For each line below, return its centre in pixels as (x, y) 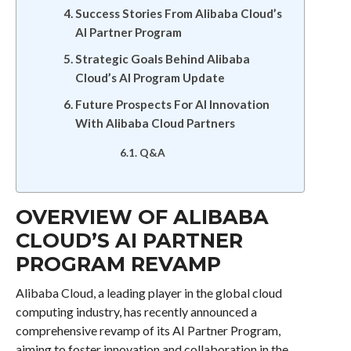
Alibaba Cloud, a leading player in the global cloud (148, 293)
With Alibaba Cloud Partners (155, 123)
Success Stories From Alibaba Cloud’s (178, 13)
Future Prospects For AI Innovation (172, 104)
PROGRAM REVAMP (118, 264)
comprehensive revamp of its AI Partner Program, (148, 330)
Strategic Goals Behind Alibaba (162, 59)
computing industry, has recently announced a (136, 311)
